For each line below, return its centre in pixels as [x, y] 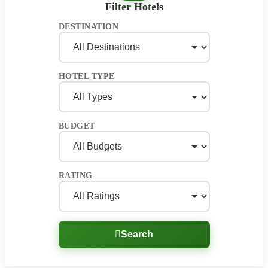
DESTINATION [88, 26]
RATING [75, 175]
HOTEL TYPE [86, 76]
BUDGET [77, 126]
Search [137, 234]
